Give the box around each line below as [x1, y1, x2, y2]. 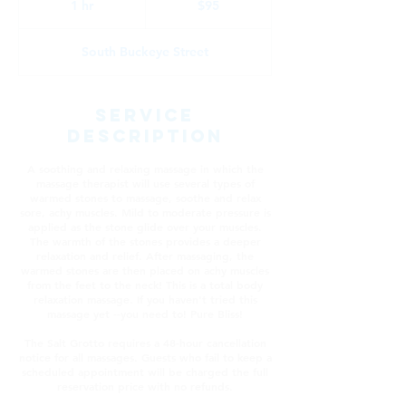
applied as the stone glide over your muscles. [28, 219, 262, 234]
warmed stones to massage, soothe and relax [29, 190, 261, 205]
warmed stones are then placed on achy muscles [21, 263, 269, 277]
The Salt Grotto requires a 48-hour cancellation [24, 335, 266, 350]
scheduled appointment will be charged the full [22, 364, 268, 379]
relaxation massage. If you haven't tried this [33, 292, 257, 306]
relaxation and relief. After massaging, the [36, 248, 254, 263]
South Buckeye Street [82, 43, 208, 60]
